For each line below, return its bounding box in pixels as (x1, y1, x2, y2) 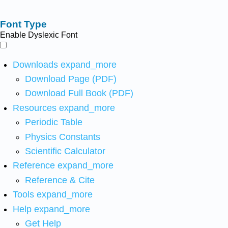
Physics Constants (25, 131, 101, 142)
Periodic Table (25, 117, 83, 128)
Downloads (12, 59, 58, 70)
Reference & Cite (25, 175, 95, 185)
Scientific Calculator (25, 146, 106, 157)
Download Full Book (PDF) (25, 88, 134, 99)
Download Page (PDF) (25, 74, 117, 84)
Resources (12, 102, 56, 113)
